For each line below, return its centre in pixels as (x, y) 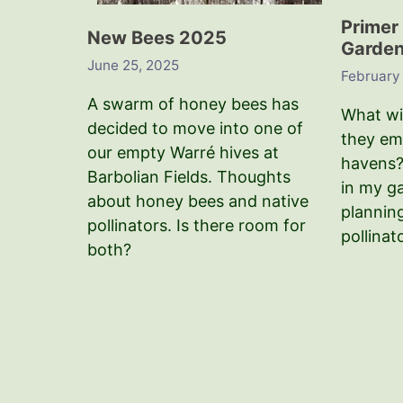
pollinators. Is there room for (197, 225)
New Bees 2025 (157, 38)
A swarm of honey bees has (193, 103)
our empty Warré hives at (183, 152)
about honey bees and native (198, 201)
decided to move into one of (195, 128)
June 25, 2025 (133, 65)
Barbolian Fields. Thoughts (189, 176)
